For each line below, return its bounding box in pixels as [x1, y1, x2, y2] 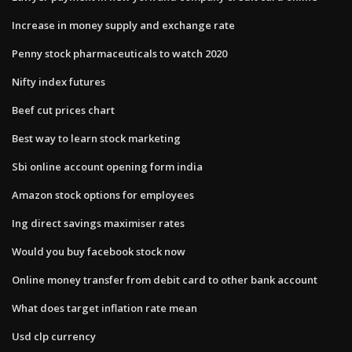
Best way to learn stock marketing [12, 130, 181, 145]
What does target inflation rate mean [12, 300, 197, 315]
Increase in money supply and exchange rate [12, 17, 235, 32]
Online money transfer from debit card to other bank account [12, 272, 317, 287]
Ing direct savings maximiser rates [12, 215, 185, 230]
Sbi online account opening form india [12, 159, 203, 174]
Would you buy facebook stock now [12, 244, 185, 258]
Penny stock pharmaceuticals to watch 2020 [12, 46, 227, 60]
